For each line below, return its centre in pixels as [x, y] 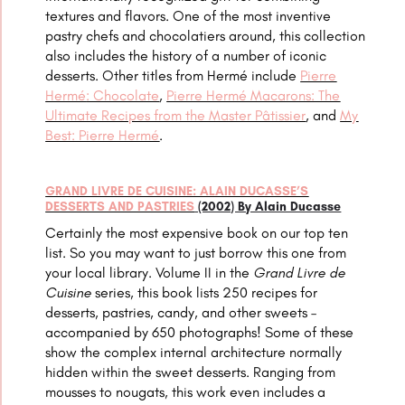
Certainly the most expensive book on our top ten [197, 233]
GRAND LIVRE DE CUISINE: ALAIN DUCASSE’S [177, 192]
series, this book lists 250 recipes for [205, 293]
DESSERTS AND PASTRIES [120, 207]
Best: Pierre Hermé [103, 136]
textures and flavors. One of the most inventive [188, 16]
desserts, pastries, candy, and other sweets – [181, 313]
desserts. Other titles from [127, 76]
